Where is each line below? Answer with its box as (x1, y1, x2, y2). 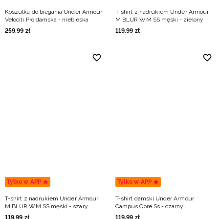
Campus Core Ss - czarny (115, 203, 184, 210)
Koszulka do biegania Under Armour (5, 8, 103, 15)
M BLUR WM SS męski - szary (5, 203, 88, 210)
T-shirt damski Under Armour (115, 195, 194, 202)
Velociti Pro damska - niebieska (5, 16, 88, 23)
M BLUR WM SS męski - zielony (115, 16, 203, 23)
